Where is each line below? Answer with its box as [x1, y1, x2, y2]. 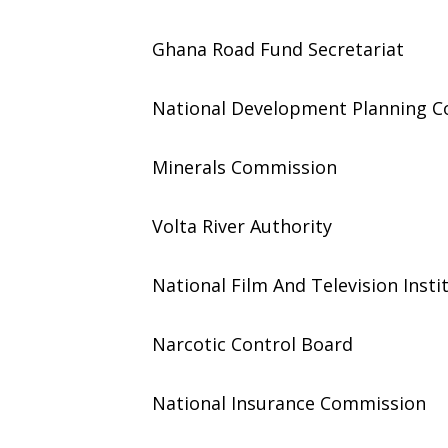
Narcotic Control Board [152, 332, 353, 356]
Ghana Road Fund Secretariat [152, 37, 404, 61]
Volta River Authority [152, 214, 332, 238]
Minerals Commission [152, 155, 337, 179]
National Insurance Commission [152, 391, 426, 415]
